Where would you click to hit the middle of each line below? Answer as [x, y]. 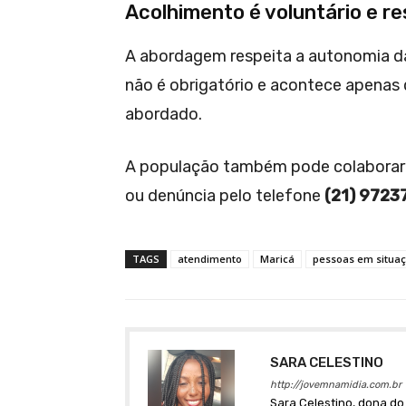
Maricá [277, 258]
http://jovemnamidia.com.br [336, 384]
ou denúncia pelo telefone [225, 195]
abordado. [164, 114]
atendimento [210, 258]
